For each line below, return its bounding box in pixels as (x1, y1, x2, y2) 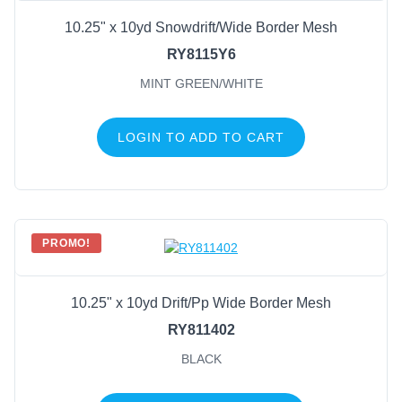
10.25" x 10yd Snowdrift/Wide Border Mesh (65, 19, 337, 35)
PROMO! (42, 236, 92, 249)
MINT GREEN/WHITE (139, 75, 263, 91)
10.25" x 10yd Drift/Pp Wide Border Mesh (71, 294, 331, 310)
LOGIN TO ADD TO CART (118, 129, 284, 144)
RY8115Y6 (166, 46, 236, 62)
